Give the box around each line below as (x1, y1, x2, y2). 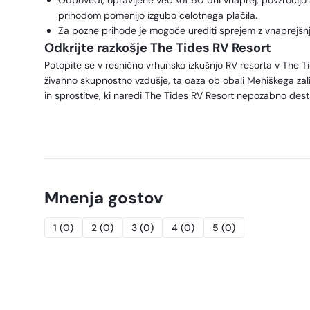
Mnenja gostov (44, 187, 163, 208)
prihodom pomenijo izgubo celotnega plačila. (58, 9, 257, 21)
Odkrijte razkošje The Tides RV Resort (44, 39, 271, 56)
